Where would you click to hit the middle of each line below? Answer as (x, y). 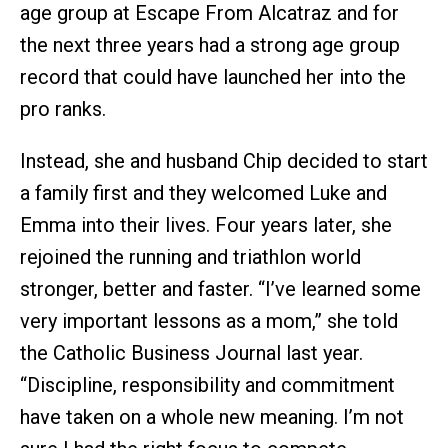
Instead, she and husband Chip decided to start (224, 161)
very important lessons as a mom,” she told (209, 321)
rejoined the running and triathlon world (190, 257)
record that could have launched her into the (213, 77)
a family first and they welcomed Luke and (203, 193)
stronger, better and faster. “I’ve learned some (220, 289)
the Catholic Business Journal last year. (191, 353)
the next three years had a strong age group (210, 45)
